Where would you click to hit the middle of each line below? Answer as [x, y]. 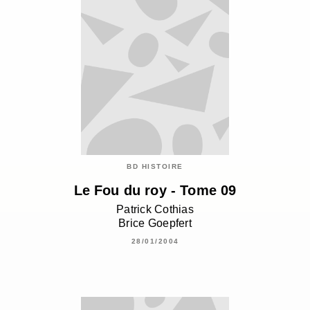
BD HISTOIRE [155, 167]
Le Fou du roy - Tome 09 [155, 191]
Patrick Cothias [155, 209]
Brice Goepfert [155, 223]
